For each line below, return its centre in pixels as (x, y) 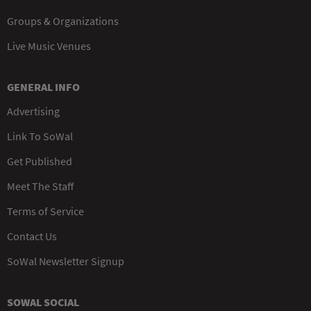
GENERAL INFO (43, 86)
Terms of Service (45, 211)
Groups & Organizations (63, 20)
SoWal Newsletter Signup (66, 261)
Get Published (40, 161)
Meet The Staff (40, 186)
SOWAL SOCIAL (43, 302)
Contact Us (32, 236)
